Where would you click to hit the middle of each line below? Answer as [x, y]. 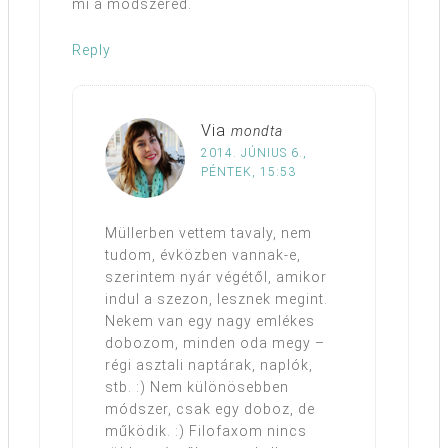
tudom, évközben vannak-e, [203, 254]
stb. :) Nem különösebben [197, 386]
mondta [257, 130]
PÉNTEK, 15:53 [248, 171]
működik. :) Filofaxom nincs [206, 430]
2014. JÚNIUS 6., [254, 152]
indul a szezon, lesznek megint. [216, 298]
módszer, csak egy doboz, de [210, 408]
